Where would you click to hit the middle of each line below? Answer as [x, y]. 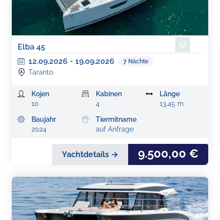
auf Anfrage [114, 129]
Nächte [138, 61]
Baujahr [44, 119]
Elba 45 [31, 47]
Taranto [41, 72]
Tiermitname [116, 119]
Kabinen [109, 94]
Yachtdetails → [90, 154]
